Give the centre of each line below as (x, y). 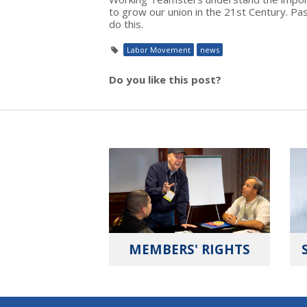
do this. (126, 24)
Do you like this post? (165, 79)
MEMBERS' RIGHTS (190, 249)
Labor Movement (158, 50)
